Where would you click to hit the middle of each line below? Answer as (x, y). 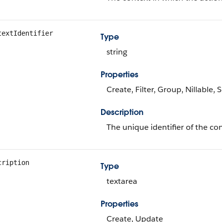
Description (122, 112)
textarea (122, 181)
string (117, 52)
